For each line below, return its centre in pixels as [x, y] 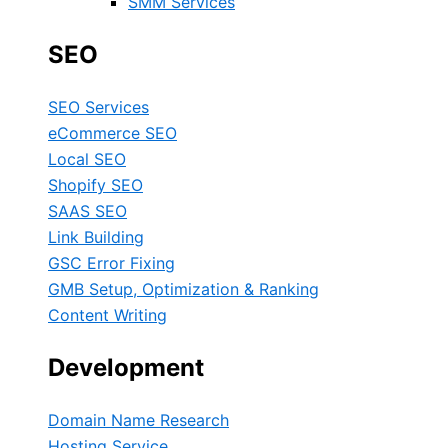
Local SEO [87, 158]
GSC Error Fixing [111, 262]
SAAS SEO [87, 210]
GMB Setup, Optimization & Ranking [183, 288]
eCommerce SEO [112, 132]
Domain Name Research [138, 419]
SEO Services [98, 106]
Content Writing [107, 314]
